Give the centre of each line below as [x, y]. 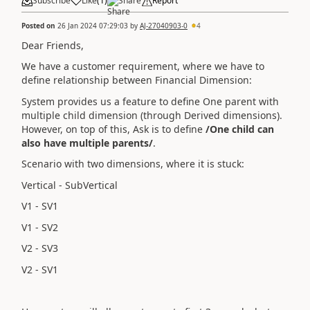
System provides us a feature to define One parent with [150, 101]
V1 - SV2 [40, 227]
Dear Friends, [53, 45]
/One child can [240, 129]
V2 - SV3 [40, 248]
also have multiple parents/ [87, 143]
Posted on [39, 25]
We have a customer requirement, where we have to [143, 66]
